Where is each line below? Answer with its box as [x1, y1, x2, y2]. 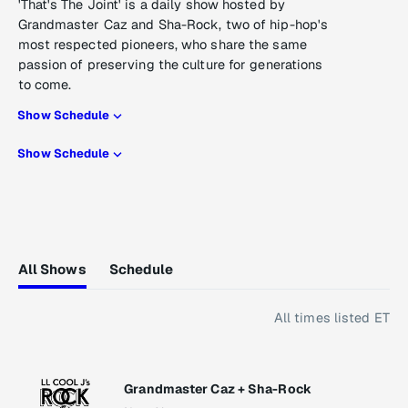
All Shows [17, 260, 87, 279]
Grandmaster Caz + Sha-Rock [124, 381, 311, 398]
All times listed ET [273, 309, 390, 327]
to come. [17, 76, 72, 94]
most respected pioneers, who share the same [17, 36, 307, 54]
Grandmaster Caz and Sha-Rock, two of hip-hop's [17, 15, 329, 34]
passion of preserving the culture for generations [17, 56, 323, 74]
